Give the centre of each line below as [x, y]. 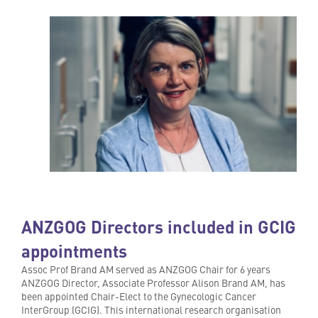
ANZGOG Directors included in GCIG [159, 227]
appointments [74, 251]
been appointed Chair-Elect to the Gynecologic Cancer [139, 296]
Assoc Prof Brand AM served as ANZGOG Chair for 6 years [146, 269]
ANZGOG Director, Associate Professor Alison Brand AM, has [153, 283]
